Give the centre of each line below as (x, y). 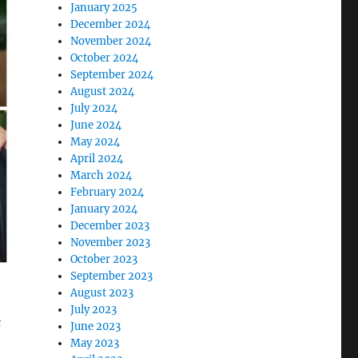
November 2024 (111, 42)
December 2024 (111, 25)
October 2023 (104, 260)
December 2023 (110, 226)
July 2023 (94, 310)
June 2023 (96, 327)
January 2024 (104, 209)
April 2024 (97, 159)
